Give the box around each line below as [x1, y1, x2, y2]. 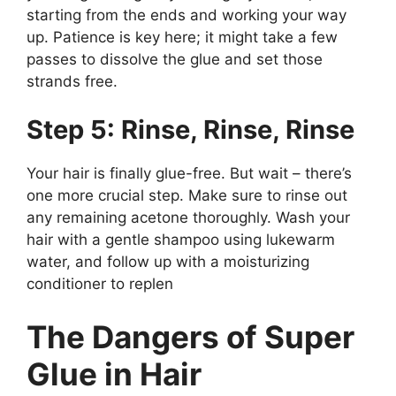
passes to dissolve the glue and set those [27, 49, 323, 68]
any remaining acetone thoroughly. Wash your [27, 209, 350, 227]
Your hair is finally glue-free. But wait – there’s [27, 164, 352, 183]
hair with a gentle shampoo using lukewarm [27, 231, 335, 249]
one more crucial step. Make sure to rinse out [27, 187, 347, 205]
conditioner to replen [27, 275, 173, 293]
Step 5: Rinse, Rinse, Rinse [27, 114, 354, 146]
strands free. [27, 72, 118, 90]
